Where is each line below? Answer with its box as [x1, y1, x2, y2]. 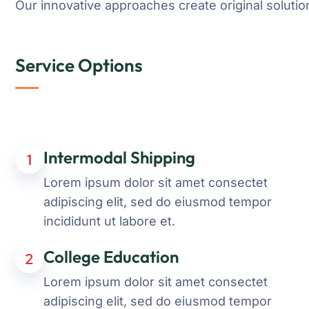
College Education [43, 246, 179, 267]
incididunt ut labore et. [43, 214, 175, 228]
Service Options [15, 54, 143, 77]
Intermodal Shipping [43, 147, 195, 168]
